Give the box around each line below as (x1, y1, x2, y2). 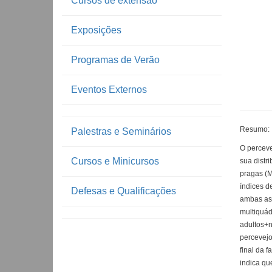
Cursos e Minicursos (71, 156, 159, 166)
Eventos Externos (71, 84, 147, 95)
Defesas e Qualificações (71, 186, 176, 196)
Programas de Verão (71, 55, 160, 65)
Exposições (71, 25, 121, 35)
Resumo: (239, 125, 270, 134)
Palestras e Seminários (71, 126, 171, 137)
